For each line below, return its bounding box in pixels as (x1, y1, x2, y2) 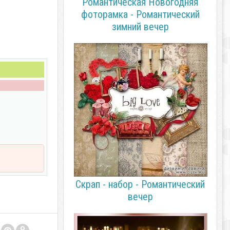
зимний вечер (111, 21, 169, 33)
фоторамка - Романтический (81, 8, 200, 21)
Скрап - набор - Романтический (75, 178, 205, 190)
